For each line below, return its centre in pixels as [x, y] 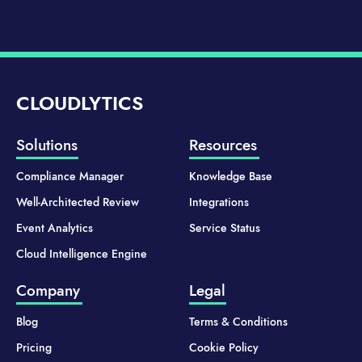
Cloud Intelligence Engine [82, 253]
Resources [223, 145]
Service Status [225, 227]
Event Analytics [55, 227]
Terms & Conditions [238, 321]
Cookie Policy [224, 347]
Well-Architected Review [78, 202]
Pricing [34, 347]
